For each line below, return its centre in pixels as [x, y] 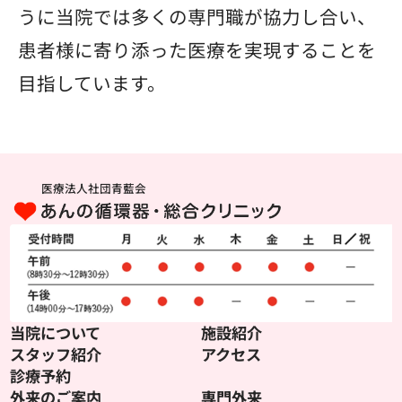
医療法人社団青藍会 [93, 188]
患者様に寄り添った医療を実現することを [197, 50]
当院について [56, 332]
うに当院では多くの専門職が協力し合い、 [197, 17]
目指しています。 [92, 83]
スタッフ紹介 [56, 354]
